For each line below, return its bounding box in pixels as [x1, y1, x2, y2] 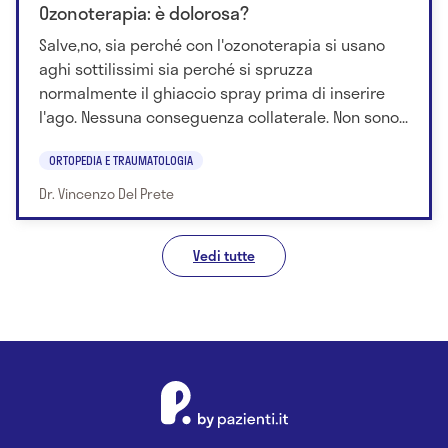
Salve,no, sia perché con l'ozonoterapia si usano [39, 32, 385, 58]
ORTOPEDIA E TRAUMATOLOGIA [49, 150, 193, 169]
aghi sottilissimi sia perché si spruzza [39, 56, 313, 82]
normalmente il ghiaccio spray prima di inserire [39, 80, 385, 106]
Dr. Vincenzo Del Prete [39, 182, 174, 204]
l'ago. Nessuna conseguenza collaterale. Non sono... [39, 104, 408, 130]
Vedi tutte [193, 244, 255, 266]
